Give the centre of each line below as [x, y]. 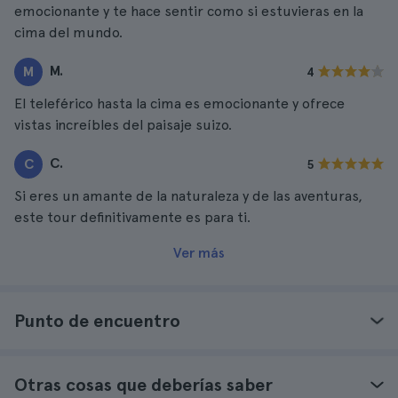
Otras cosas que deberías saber [143, 385]
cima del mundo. [68, 32]
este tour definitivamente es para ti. [132, 217]
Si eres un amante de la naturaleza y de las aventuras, [188, 196]
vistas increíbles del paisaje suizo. [123, 125]
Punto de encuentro [97, 321]
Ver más [199, 253]
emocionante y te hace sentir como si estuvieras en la [189, 11]
